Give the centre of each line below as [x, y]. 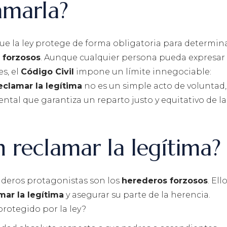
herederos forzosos [165, 181]
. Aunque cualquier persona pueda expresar [133, 58]
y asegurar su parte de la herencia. [137, 195]
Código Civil [47, 72]
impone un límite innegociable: [143, 72]
